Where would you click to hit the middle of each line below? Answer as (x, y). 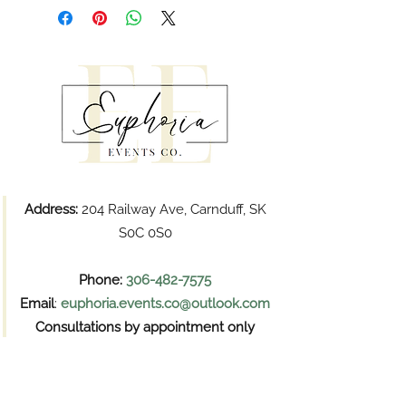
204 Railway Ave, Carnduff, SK (172, 210)
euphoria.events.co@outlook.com (165, 304)
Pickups (142, 385)
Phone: (102, 280)
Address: (51, 210)
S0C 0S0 (145, 233)
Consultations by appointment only (145, 328)
